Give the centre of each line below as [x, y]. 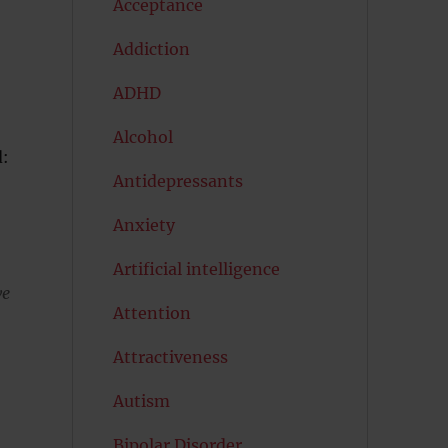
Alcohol [142, 137]
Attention [151, 313]
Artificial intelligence [196, 269]
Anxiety [143, 225]
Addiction [151, 49]
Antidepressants [177, 181]
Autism [141, 401]
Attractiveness [170, 357]
